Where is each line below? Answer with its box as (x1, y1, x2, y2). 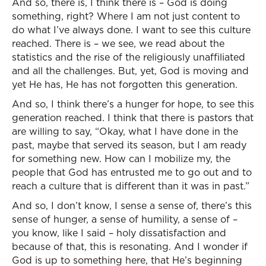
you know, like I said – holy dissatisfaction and (12, 226, 226, 239)
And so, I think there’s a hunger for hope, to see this (12, 97, 254, 110)
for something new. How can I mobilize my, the (12, 152, 230, 165)
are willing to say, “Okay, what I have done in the (12, 125, 238, 138)
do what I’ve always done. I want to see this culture (12, 23, 251, 36)
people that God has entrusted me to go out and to (12, 166, 252, 179)
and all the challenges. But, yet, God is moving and (12, 64, 249, 77)
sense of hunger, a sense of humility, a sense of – (12, 213, 237, 226)
